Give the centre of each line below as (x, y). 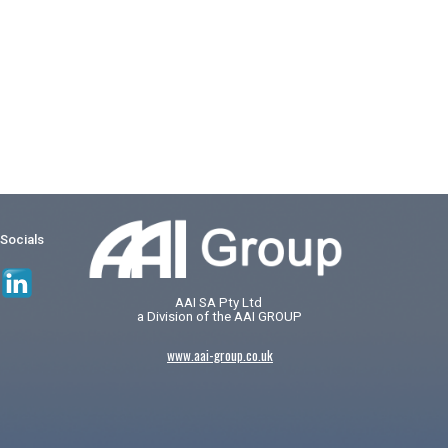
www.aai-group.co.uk (219, 354)
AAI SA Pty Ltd (219, 302)
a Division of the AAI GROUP (220, 316)
